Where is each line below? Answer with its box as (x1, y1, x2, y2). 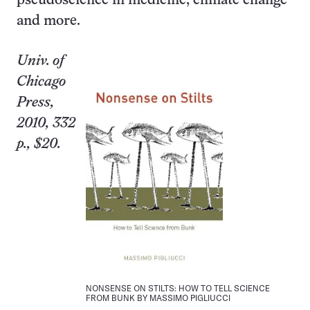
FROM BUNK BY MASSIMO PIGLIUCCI (86, 292, 230, 303)
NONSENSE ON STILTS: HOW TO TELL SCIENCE (86, 282, 270, 293)
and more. (17, 15, 80, 28)
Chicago (17, 75, 66, 89)
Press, (17, 96, 55, 109)
